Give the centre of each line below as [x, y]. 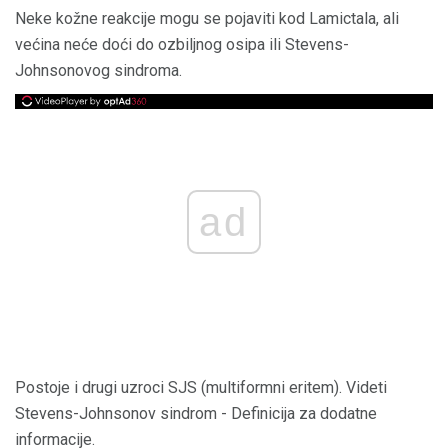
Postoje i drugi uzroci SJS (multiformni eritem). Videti [201, 388]
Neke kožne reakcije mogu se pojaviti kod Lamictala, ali [207, 18]
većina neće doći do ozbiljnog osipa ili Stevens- [182, 44]
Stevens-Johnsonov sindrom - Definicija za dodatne [196, 414]
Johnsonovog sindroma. [98, 70]
